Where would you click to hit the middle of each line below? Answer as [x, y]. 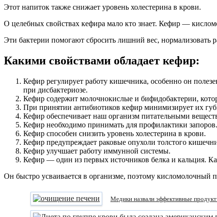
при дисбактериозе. [55, 90]
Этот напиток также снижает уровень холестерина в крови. [102, 7]
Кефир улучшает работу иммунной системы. [97, 151]
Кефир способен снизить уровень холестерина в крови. [115, 133]
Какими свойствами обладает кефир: [102, 60]
